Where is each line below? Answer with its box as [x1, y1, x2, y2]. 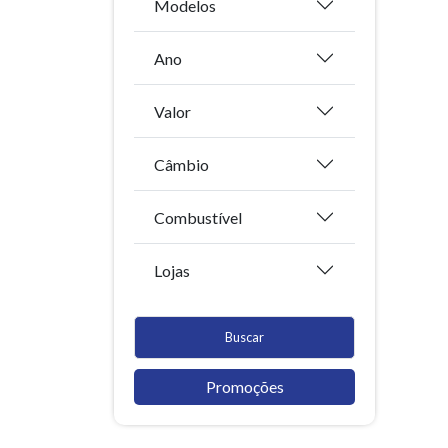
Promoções [205, 377, 284, 397]
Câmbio [154, 154, 209, 174]
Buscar [225, 329, 264, 346]
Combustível [154, 207, 242, 227]
